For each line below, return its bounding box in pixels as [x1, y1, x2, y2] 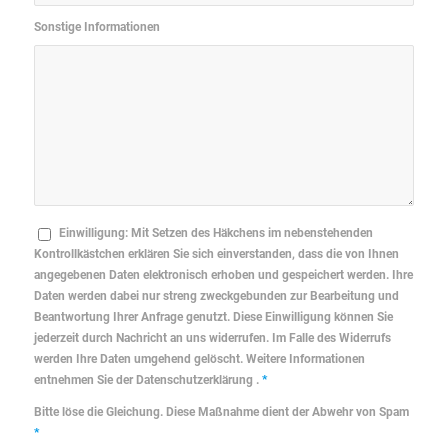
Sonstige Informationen [33, 19, 160, 34]
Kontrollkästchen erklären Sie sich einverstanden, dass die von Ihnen [33, 246, 399, 261]
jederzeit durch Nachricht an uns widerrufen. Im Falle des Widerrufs [33, 330, 391, 345]
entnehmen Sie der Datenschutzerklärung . [33, 372, 262, 387]
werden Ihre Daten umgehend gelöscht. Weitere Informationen [33, 351, 365, 366]
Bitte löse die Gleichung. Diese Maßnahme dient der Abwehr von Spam [33, 404, 409, 419]
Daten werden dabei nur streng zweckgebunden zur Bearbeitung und [33, 288, 399, 303]
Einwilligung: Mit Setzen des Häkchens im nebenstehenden [58, 225, 373, 240]
